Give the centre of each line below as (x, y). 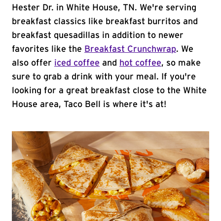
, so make (181, 63)
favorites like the (48, 49)
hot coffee (140, 63)
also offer (33, 63)
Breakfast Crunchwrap (130, 49)
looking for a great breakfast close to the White (109, 91)
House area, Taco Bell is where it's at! (89, 105)
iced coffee (77, 63)
